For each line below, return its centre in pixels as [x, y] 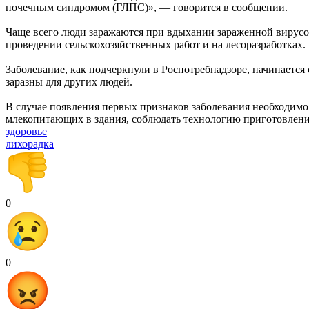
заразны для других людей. [69, 81]
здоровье [26, 131]
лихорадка [30, 143]
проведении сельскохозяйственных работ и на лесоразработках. [156, 44]
